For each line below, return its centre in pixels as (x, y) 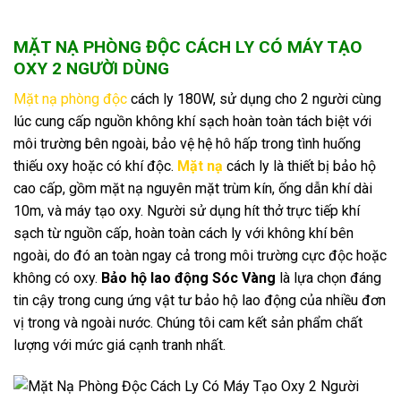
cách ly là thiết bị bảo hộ (299, 166)
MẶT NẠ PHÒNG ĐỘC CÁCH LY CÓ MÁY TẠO (188, 47)
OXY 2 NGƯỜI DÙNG (91, 68)
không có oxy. (57, 278)
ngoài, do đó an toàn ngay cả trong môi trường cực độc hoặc (200, 256)
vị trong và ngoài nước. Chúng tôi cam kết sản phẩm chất (188, 323)
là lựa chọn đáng (328, 278)
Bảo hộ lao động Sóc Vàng (188, 278)
